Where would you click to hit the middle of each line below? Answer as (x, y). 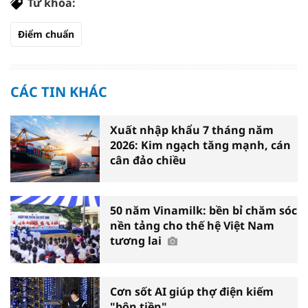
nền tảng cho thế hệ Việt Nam (192, 226)
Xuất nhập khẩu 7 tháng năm (192, 130)
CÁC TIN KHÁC (59, 91)
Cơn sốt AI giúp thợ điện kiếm (192, 291)
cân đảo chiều (148, 160)
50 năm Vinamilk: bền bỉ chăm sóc (203, 211)
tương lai (137, 241)
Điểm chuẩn (46, 34)
